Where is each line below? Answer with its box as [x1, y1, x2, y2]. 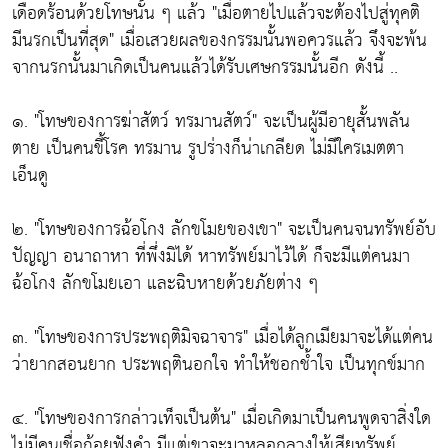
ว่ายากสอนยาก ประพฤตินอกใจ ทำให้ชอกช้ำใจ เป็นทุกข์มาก [12, 347, 425, 381]
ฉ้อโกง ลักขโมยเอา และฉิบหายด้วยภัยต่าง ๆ [12, 266, 318, 300]
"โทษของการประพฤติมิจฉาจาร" [34, 320, 248, 354]
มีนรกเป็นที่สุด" [12, 23, 114, 57]
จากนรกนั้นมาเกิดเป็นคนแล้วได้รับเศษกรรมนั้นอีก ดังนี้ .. [12, 50, 398, 84]
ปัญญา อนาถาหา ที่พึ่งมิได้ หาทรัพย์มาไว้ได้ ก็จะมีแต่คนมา [12, 239, 410, 273]
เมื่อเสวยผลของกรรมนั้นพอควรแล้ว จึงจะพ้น [114, 23, 427, 57]
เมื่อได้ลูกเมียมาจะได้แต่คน [248, 320, 433, 354]
